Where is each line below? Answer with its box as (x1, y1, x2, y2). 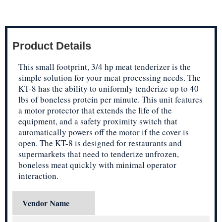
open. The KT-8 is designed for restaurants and (18, 137, 182, 149)
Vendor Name (22, 197, 69, 209)
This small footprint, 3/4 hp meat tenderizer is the (18, 60, 191, 72)
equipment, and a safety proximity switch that (18, 115, 177, 127)
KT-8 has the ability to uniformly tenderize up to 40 (18, 82, 199, 94)
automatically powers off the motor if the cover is (18, 126, 189, 138)
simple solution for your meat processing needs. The (18, 71, 201, 83)
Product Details (12, 39, 91, 52)
